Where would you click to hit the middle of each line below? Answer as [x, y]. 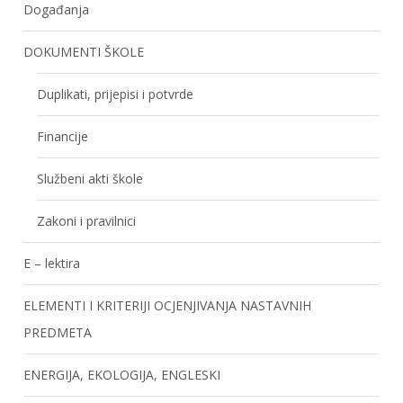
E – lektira [52, 263]
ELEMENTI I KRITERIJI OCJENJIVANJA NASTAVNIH [168, 305]
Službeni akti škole [90, 178]
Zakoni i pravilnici [87, 220]
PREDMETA [58, 332]
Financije [63, 136]
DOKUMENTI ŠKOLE [84, 51]
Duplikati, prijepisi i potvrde [116, 94]
